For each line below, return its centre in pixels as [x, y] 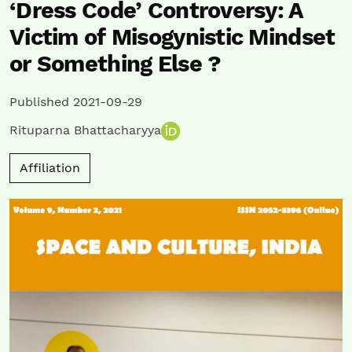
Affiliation [50, 168]
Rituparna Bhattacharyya [85, 130]
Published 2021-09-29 [76, 102]
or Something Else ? [115, 64]
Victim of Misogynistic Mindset [172, 37]
